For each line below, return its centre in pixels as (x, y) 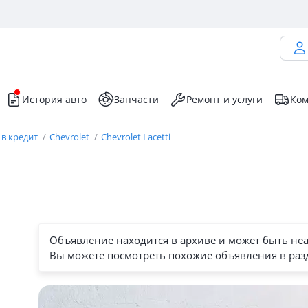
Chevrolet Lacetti (136, 137)
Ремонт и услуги (224, 99)
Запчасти (136, 99)
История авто (54, 99)
